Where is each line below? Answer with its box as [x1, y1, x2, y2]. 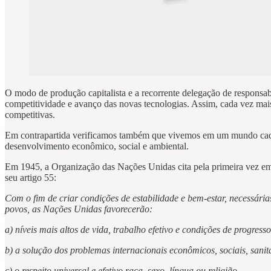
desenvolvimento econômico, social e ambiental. [5, 140, 189, 151]
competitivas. [5, 109, 55, 120]
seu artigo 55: [5, 172, 56, 183]
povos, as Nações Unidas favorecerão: [5, 203, 152, 214]
